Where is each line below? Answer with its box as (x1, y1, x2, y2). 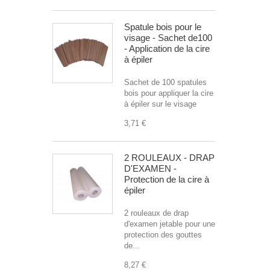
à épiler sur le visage (124, 99, 196, 108)
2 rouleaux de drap (124, 209, 189, 218)
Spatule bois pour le (124, 22, 201, 32)
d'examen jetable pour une (124, 219, 215, 228)
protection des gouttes (124, 230, 202, 239)
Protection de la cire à (124, 174, 209, 184)
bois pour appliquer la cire (124, 89, 213, 98)
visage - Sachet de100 (124, 33, 212, 43)
